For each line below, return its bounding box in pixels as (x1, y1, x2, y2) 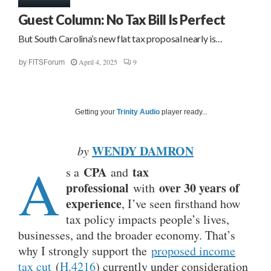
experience (66, 194, 122, 212)
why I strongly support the (18, 242, 151, 259)
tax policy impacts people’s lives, (66, 211, 229, 227)
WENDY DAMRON (92, 142, 194, 160)
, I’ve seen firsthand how (122, 195, 240, 212)
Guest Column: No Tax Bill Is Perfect (18, 11, 226, 28)
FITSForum (28, 57, 65, 67)
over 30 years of (159, 178, 240, 197)
